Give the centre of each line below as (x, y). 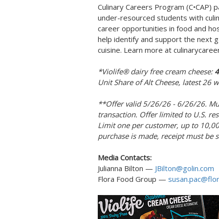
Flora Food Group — (133, 179)
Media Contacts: (125, 157)
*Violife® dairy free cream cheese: (156, 71)
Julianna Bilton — (126, 168)
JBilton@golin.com (185, 168)
